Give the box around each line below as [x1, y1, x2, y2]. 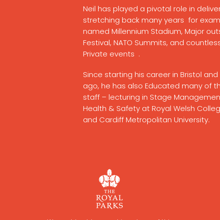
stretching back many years [83, 15, 186, 25]
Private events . [83, 49, 140, 59]
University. [172, 114, 210, 125]
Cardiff [99, 114, 126, 125]
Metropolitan [126, 114, 172, 125]
